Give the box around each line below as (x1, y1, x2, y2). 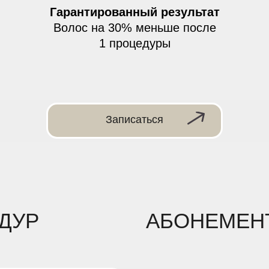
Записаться (106, 113, 163, 125)
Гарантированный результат (50, 5, 220, 19)
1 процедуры (99, 37, 171, 50)
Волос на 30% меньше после (53, 21, 216, 34)
